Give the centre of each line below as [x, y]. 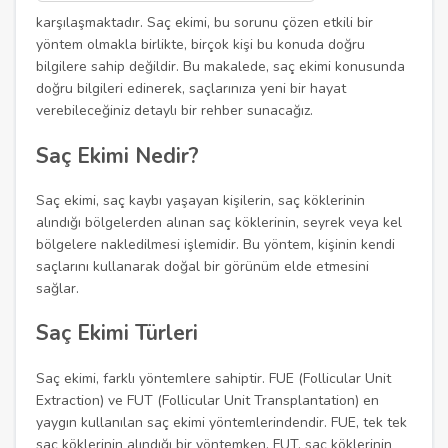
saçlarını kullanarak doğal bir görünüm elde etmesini [203, 267]
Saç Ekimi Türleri [117, 333]
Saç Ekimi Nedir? [118, 155]
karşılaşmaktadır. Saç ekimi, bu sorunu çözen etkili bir [205, 23]
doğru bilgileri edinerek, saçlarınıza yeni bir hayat [191, 89]
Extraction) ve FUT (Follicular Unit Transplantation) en [208, 400]
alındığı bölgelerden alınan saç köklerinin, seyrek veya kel [219, 223]
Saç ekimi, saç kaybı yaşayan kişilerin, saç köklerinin [201, 201]
